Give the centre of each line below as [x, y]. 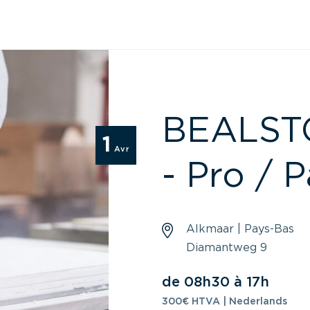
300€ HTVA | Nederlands [224, 301]
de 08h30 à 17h [215, 282]
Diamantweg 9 [226, 247]
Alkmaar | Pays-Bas [240, 229]
